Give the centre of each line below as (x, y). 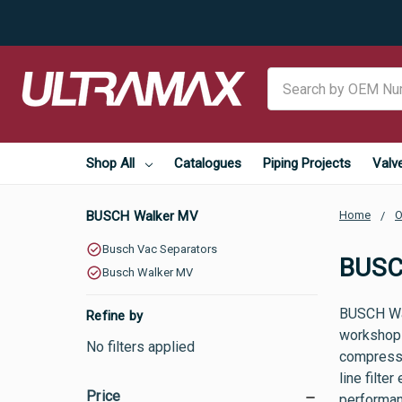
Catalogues (208, 163)
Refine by (115, 316)
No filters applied (140, 347)
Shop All (110, 163)
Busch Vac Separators (160, 249)
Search (289, 78)
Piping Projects (307, 163)
